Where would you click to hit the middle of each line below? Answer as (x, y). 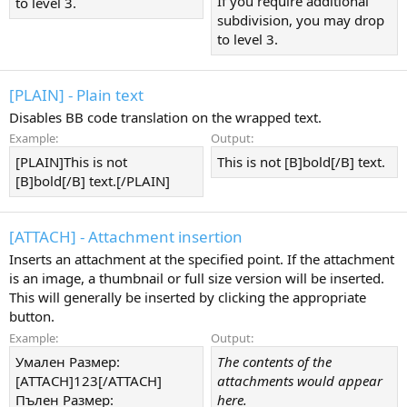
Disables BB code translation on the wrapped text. (165, 117)
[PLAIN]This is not (71, 162)
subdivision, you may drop (301, 20)
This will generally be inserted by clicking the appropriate (188, 297)
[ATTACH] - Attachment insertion (126, 237)
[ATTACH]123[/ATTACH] (89, 380)
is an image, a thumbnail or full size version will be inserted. (197, 278)
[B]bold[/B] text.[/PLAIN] (93, 181)
